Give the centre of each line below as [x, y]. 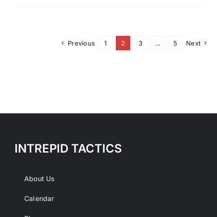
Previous [82, 43]
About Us [40, 178]
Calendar [39, 198]
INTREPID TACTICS [68, 148]
